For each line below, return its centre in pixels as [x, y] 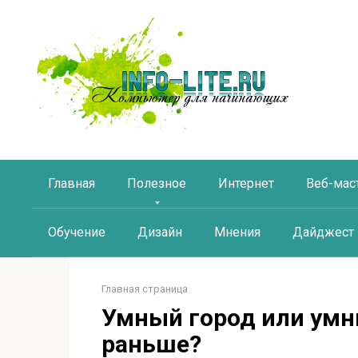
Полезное [157, 183]
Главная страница [145, 289]
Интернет [246, 183]
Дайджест [323, 232]
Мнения [237, 232]
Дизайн [160, 232]
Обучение [77, 232]
